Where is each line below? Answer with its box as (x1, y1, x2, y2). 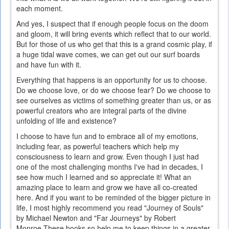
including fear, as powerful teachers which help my (16, 141, 179, 152)
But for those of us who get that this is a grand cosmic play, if (16, 39, 212, 50)
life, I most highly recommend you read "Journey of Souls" (16, 202, 203, 213)
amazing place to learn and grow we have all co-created (16, 182, 197, 193)
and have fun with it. (16, 59, 81, 70)
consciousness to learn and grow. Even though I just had (16, 151, 199, 162)
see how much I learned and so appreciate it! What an (16, 172, 191, 182)
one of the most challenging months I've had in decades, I (16, 162, 203, 172)
